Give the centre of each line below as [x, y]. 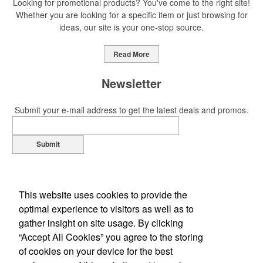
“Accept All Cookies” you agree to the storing [111, 237]
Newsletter [131, 83]
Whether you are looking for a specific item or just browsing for [131, 15]
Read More [131, 54]
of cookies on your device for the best [96, 251]
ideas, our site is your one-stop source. [131, 27]
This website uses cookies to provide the [103, 194]
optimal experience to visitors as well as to [106, 208]
